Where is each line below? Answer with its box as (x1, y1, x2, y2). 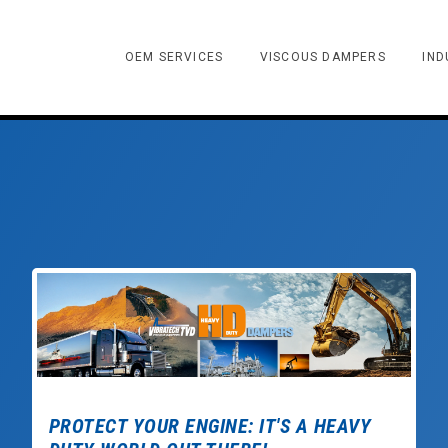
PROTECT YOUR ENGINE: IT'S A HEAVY (48, 413, 372, 438)
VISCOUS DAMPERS (259, 50, 386, 65)
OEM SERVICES (124, 50, 224, 65)
